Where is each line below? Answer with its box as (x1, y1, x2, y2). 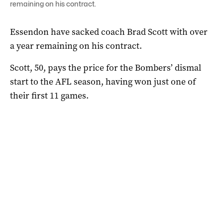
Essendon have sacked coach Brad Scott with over (10, 25, 208, 38)
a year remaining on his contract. (10, 39, 142, 52)
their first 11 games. (10, 89, 89, 102)
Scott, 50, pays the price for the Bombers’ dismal (10, 61, 201, 74)
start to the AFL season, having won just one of (10, 75, 196, 88)
